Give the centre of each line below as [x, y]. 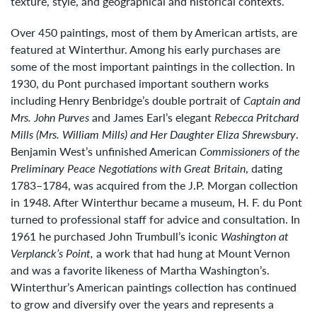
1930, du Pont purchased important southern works [140, 83]
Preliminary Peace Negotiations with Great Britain [128, 168]
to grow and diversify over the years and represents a [142, 304]
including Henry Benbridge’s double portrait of [127, 100]
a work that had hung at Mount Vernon [192, 253]
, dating [264, 168]
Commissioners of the [250, 151]
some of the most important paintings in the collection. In [153, 67]
